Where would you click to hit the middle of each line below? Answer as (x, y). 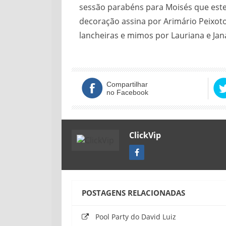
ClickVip (145, 135)
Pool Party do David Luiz (136, 216)
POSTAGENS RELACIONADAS (133, 192)
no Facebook (127, 92)
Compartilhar (127, 84)
